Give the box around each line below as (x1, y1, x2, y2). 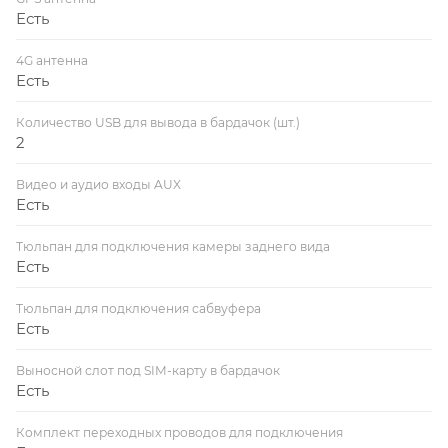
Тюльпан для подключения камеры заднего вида (16, 238, 330, 254)
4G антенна (16, 52, 88, 68)
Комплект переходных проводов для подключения (16, 424, 343, 440)
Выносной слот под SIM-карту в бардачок (16, 362, 280, 378)
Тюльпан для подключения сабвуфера (16, 300, 261, 316)
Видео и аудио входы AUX (16, 176, 181, 192)
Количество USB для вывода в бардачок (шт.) (16, 114, 300, 130)
